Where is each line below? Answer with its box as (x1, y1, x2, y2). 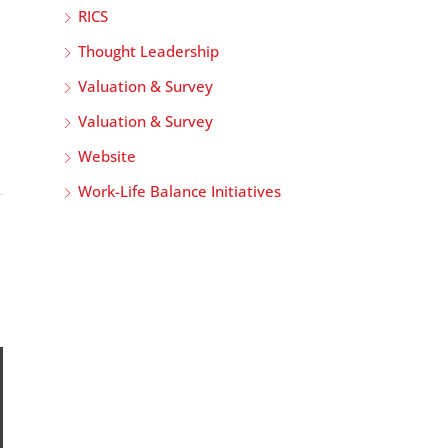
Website (78, 146, 136, 166)
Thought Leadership (78, 41, 219, 61)
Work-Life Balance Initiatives (78, 181, 281, 201)
